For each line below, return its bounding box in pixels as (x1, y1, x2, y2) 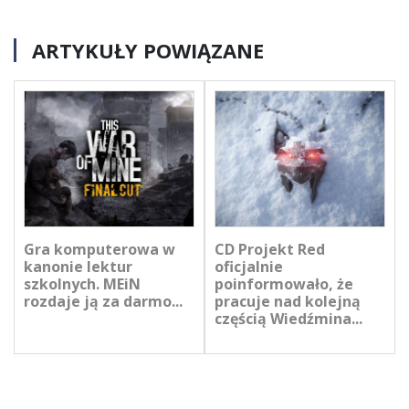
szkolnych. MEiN (24, 274, 141, 295)
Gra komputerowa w (24, 239, 175, 260)
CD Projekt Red (215, 239, 325, 260)
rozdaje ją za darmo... (24, 291, 183, 312)
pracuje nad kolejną (215, 291, 361, 312)
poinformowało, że (215, 274, 353, 295)
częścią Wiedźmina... (215, 309, 362, 330)
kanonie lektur (24, 257, 132, 278)
